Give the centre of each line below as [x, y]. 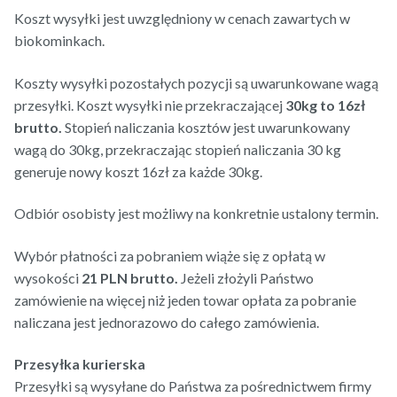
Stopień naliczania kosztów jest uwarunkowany [206, 127]
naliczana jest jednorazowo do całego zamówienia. [167, 322]
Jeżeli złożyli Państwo [246, 277]
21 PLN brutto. [130, 277]
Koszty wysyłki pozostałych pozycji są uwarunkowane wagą [196, 82]
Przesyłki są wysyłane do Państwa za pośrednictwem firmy [193, 386]
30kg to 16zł [325, 105]
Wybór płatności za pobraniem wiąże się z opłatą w [170, 255]
